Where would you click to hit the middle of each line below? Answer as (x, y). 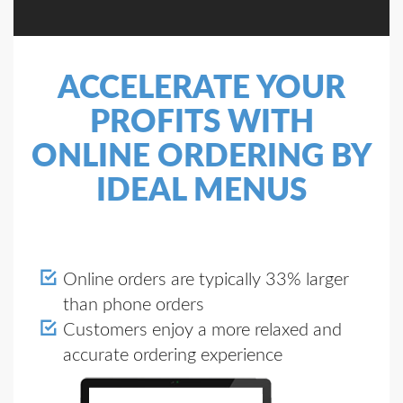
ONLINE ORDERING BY (201, 157)
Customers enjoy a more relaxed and (202, 330)
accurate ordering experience (173, 355)
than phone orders (134, 305)
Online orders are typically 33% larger (206, 280)
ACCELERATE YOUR (201, 89)
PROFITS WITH (201, 123)
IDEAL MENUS (201, 191)
